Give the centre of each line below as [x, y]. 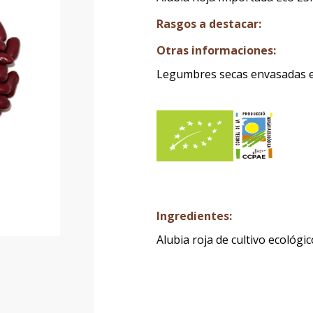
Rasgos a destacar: [209, 23]
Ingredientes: [194, 216]
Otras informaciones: [216, 50]
